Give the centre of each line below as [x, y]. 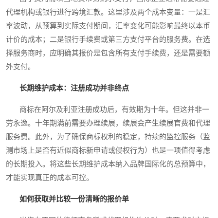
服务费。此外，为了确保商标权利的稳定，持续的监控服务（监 [108, 137]
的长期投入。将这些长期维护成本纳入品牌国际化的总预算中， [108, 164]
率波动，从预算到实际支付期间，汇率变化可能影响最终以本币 [108, 26]
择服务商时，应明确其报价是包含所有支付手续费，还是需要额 [108, 53]
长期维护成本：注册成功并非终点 [74, 88]
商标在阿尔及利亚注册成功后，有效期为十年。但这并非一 [108, 110]
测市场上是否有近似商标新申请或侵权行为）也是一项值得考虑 [108, 151]
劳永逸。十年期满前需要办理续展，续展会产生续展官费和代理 [108, 123]
